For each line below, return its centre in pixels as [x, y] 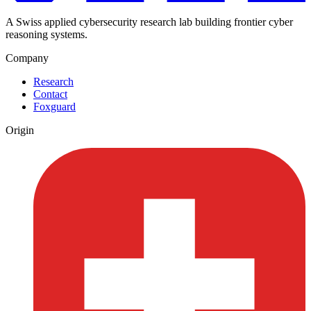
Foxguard [54, 107]
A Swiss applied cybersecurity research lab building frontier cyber [149, 22]
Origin [20, 131]
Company [27, 58]
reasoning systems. [47, 35]
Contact [50, 94]
